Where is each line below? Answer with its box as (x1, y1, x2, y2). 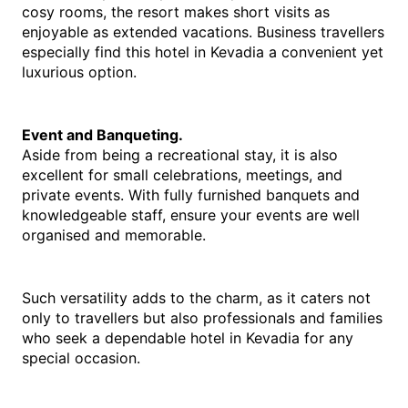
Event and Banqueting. (22, 126, 183, 145)
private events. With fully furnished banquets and (22, 186, 360, 205)
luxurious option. (22, 63, 137, 82)
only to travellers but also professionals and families (22, 309, 382, 328)
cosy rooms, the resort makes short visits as (22, 3, 330, 22)
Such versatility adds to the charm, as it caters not (22, 289, 371, 308)
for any (304, 329, 353, 348)
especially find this (22, 43, 155, 62)
